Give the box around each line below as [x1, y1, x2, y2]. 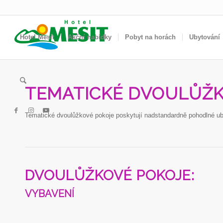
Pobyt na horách [124, 33, 176, 41]
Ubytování [189, 33, 220, 41]
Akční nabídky [67, 33, 111, 41]
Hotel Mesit [19, 33, 54, 41]
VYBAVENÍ [25, 188, 74, 200]
